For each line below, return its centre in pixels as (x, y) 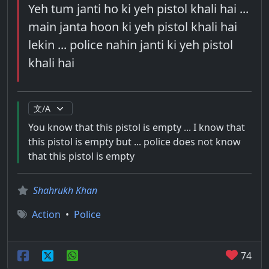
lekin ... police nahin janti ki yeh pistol (131, 45)
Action (46, 214)
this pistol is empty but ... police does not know (134, 142)
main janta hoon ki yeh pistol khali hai (133, 27)
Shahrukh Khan (65, 190)
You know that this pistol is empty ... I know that (137, 127)
